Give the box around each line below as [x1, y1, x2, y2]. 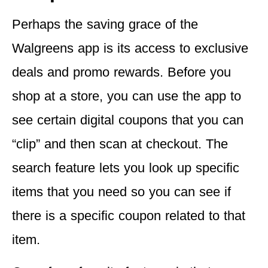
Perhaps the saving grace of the [12, 16, 198, 32]
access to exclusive [135, 40, 248, 56]
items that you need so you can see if [12, 184, 231, 199]
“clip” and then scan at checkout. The [12, 136, 228, 151]
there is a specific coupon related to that [12, 208, 245, 223]
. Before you [160, 64, 231, 80]
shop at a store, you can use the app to [12, 88, 241, 103]
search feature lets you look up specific [12, 160, 239, 175]
